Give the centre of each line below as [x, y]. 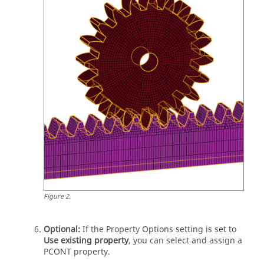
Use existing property [86, 240]
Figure [54, 196]
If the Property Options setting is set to [159, 229]
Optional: [63, 229]
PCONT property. [77, 252]
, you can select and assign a [185, 240]
